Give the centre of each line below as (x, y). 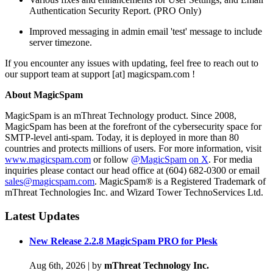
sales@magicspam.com (50, 182)
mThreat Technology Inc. (157, 265)
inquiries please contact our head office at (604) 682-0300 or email (132, 171)
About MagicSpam (44, 95)
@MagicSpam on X (170, 160)
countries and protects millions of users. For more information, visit (133, 149)
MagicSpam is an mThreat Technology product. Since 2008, (121, 116)
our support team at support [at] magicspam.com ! (100, 74)
